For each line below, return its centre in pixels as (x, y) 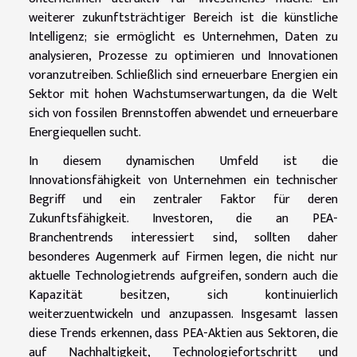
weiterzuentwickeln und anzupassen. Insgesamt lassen (183, 314)
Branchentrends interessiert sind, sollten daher (183, 237)
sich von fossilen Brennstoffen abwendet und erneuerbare (183, 113)
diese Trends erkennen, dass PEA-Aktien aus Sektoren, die (183, 333)
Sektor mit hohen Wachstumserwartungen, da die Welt (183, 94)
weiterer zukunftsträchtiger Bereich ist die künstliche (183, 18)
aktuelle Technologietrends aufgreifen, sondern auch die (183, 276)
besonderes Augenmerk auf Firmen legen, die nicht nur (183, 257)
